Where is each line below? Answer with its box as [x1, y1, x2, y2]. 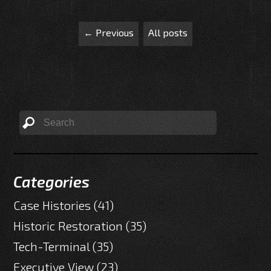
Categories [13, 172, 90, 191]
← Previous [83, 27, 134, 39]
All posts [148, 27, 188, 39]
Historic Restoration [13, 218, 126, 233]
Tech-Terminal [13, 239, 93, 254]
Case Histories [13, 198, 94, 213]
